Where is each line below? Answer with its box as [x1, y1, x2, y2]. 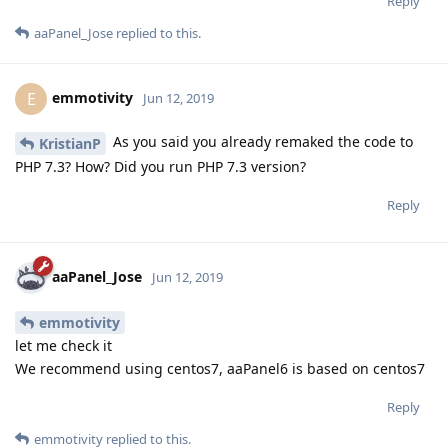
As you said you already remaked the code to [109, 132, 413, 152]
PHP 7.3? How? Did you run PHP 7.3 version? [15, 157, 306, 177]
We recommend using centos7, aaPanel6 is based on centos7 [15, 358, 425, 378]
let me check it [15, 335, 112, 355]
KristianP [39, 134, 101, 154]
